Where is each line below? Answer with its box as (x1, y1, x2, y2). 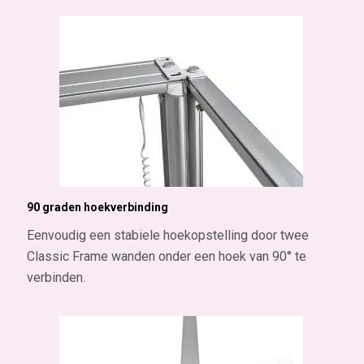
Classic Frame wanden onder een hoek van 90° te (26, 248, 306, 264)
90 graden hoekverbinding (26, 201, 168, 214)
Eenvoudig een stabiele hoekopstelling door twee (26, 227, 309, 243)
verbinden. (26, 269, 85, 285)
